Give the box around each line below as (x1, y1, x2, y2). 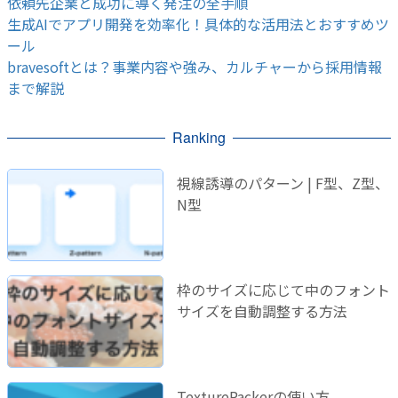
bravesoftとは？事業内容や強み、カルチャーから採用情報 (7, 56, 382, 78)
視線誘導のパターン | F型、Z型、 (176, 172, 389, 195)
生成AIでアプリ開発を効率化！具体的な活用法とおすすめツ (7, 13, 389, 36)
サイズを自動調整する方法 (176, 300, 347, 322)
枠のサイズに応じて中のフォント (176, 279, 390, 301)
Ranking (172, 127, 226, 148)
